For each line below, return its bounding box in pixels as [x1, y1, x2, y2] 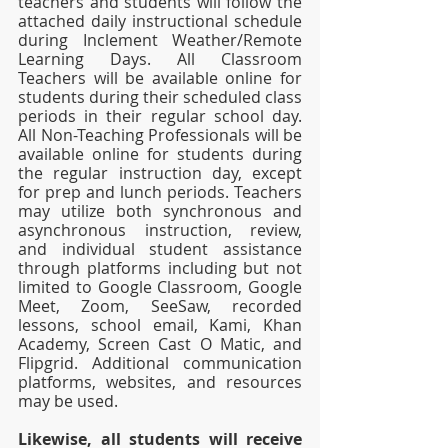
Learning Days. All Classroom [18, 48, 302, 70]
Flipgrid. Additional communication [18, 352, 302, 374]
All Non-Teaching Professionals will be [18, 124, 302, 146]
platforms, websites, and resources [18, 371, 302, 393]
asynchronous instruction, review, [18, 219, 302, 241]
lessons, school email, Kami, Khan [18, 314, 302, 336]
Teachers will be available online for [18, 67, 302, 89]
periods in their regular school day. [18, 105, 302, 127]
